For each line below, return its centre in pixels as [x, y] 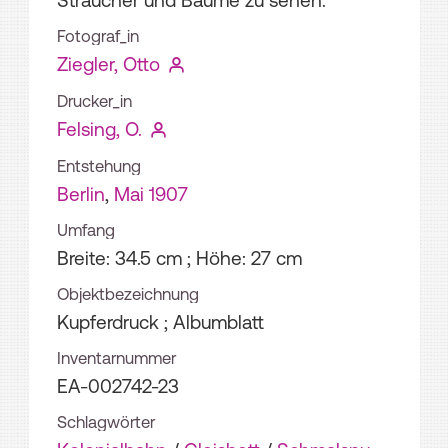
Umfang [86, 230]
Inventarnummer [116, 358]
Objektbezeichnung [128, 294]
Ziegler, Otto [108, 64]
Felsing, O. [99, 129]
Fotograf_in [98, 36]
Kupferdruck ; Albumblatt [160, 322]
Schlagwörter [106, 422]
